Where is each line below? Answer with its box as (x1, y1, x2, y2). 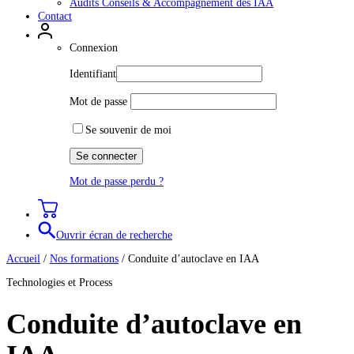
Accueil (6, 253, 40, 265)
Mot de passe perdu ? (70, 175, 164, 187)
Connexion (70, 42, 118, 54)
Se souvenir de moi (85, 124, 171, 136)
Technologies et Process (6, 277, 112, 288)
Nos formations (50, 253, 119, 265)
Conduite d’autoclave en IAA (128, 253, 259, 265)
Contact (38, 9, 72, 22)
